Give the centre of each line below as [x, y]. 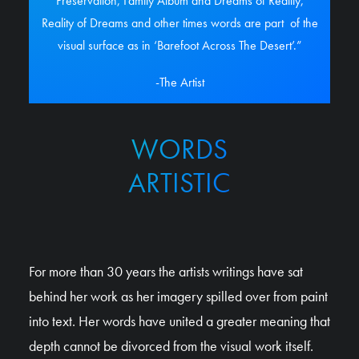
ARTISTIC [179, 183]
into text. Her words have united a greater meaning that [179, 321]
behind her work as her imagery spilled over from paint [178, 296]
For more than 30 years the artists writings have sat [166, 271]
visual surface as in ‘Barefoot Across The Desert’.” [179, 45]
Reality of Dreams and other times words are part [162, 23]
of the [304, 23]
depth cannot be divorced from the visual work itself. [171, 346]
